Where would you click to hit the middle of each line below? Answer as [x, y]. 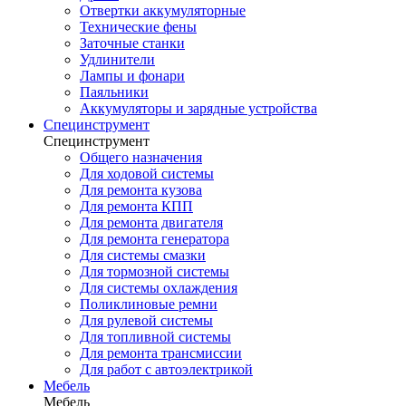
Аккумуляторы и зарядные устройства [198, 108]
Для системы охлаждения [159, 288]
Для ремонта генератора [155, 239]
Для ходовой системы [147, 174]
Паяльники [114, 92]
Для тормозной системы [155, 271]
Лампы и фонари [132, 76]
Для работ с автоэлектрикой [166, 369]
